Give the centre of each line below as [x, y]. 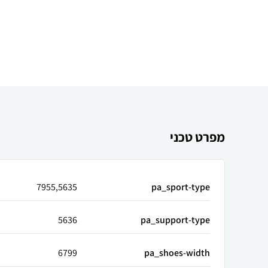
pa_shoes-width [177, 253]
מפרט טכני [197, 137]
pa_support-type [175, 220]
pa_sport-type [181, 187]
